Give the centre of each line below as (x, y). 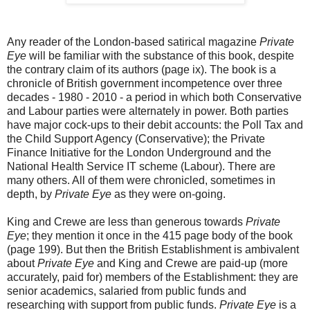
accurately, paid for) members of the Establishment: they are (153, 277)
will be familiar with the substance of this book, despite (162, 56)
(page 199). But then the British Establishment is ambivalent (153, 250)
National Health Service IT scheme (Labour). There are (141, 167)
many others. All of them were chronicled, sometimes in (141, 181)
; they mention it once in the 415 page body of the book (159, 236)
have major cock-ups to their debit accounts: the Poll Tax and (155, 125)
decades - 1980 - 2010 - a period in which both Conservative (154, 98)
